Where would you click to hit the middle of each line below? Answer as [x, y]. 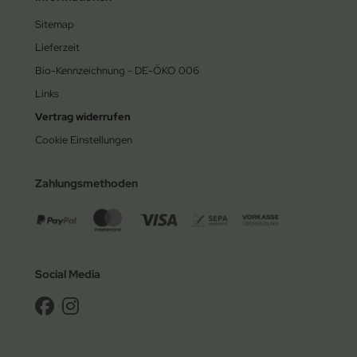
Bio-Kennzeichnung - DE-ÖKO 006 [117, 70]
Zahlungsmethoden [86, 183]
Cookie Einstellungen [84, 139]
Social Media [68, 274]
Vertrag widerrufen [83, 116]
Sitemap [55, 24]
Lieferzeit [57, 47]
